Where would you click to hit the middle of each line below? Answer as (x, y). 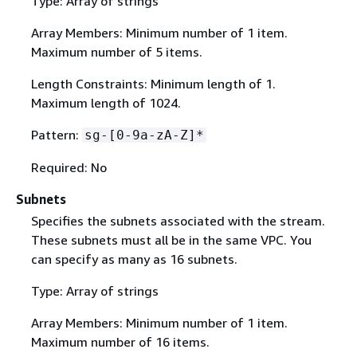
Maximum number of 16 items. (120, 341)
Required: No (69, 167)
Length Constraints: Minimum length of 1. (153, 83)
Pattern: (56, 134)
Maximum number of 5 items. (116, 51)
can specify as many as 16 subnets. (134, 259)
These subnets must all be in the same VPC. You (171, 239)
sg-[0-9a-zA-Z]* (144, 135)
